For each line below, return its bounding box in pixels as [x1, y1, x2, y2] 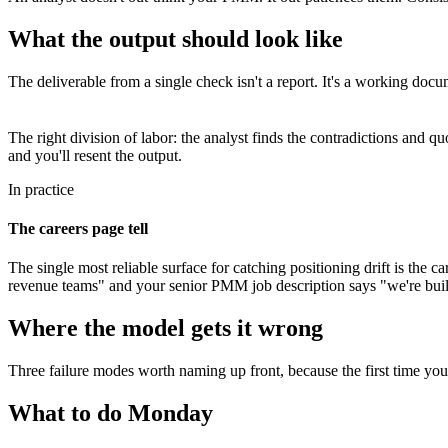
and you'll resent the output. [8, 146, 182, 164]
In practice [8, 180, 74, 198]
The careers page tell [8, 220, 148, 238]
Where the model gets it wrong [8, 315, 323, 342]
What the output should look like [8, 25, 343, 52]
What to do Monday [8, 400, 213, 427]
